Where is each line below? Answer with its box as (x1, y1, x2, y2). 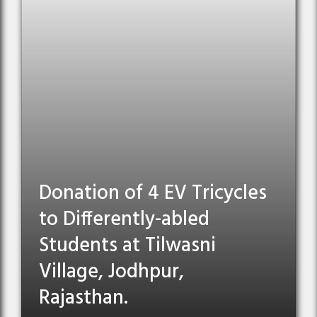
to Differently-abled (39, 204, 209, 236)
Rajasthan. (39, 282, 128, 315)
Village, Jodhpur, (39, 256, 184, 289)
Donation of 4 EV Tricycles (39, 178, 267, 210)
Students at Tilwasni (39, 230, 216, 263)
